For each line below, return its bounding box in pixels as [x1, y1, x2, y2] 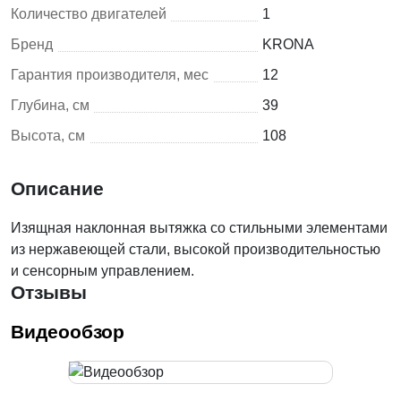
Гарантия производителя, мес [11, 66, 209, 82]
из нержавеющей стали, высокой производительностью [11, 241, 380, 257]
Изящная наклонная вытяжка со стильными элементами [11, 219, 388, 235]
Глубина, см [11, 97, 90, 113]
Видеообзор [11, 320, 124, 342]
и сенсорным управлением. [11, 262, 194, 278]
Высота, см [11, 127, 85, 143]
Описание [11, 177, 104, 199]
